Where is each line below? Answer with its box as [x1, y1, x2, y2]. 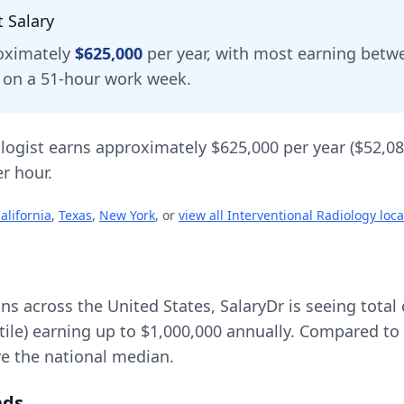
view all [179, 207, 227, 224]
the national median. [10, 345, 174, 367]
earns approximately [44, 136, 211, 158]
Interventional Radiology [227, 207, 376, 224]
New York [99, 207, 155, 224]
